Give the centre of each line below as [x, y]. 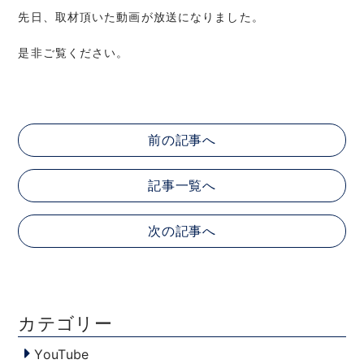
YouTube [62, 354]
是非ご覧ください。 [74, 52]
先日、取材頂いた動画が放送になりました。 [141, 17]
